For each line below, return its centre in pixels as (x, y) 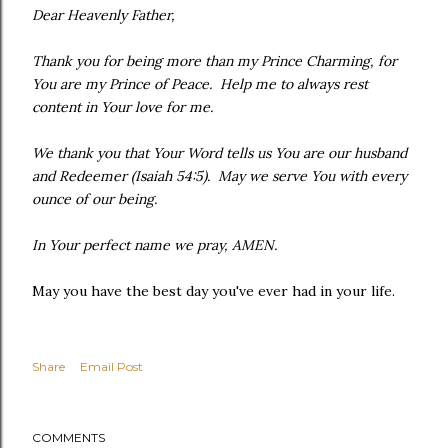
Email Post (111, 366)
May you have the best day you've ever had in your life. (213, 291)
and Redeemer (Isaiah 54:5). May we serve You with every (219, 176)
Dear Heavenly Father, (103, 15)
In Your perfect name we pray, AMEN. (154, 245)
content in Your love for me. (122, 107)
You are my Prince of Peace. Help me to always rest (200, 84)
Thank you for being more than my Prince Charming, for (214, 61)
